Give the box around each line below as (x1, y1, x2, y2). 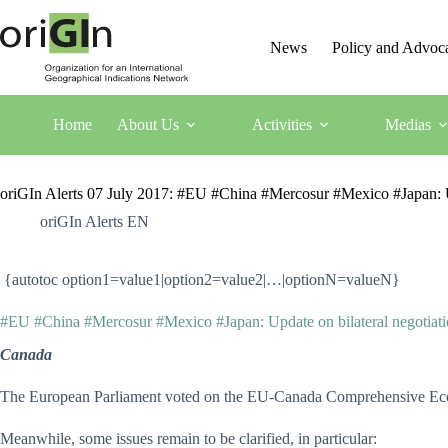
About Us (116, 116, 179, 133)
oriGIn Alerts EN (40, 213, 149, 230)
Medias (384, 116, 431, 133)
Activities (251, 116, 312, 133)
